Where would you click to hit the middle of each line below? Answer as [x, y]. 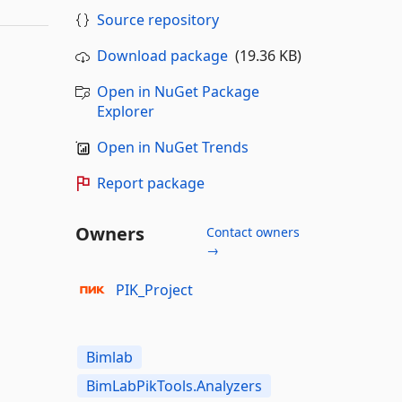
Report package [150, 183]
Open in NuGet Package [178, 92]
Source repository [157, 20]
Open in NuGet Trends [172, 147]
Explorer [125, 111]
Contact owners [253, 232]
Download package [162, 56]
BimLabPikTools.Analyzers [174, 386]
